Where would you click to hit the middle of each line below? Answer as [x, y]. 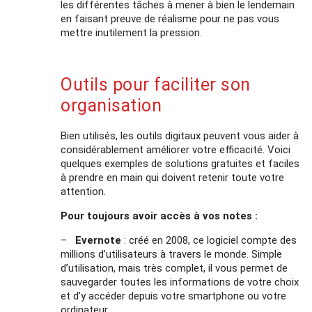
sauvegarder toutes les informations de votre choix [180, 282]
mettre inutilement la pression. [132, 32]
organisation [114, 105]
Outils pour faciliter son [156, 84]
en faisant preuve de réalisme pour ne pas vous [170, 18]
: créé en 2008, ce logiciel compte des [209, 240]
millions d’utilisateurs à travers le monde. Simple [172, 254]
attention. [84, 191]
